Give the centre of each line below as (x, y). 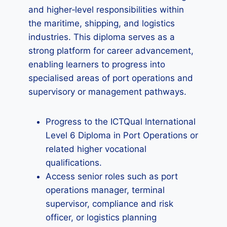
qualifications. (74, 163)
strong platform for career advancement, (111, 51)
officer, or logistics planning (101, 217)
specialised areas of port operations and (111, 78)
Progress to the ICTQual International (121, 122)
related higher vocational (96, 149)
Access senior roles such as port (112, 176)
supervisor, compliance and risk (109, 204)
